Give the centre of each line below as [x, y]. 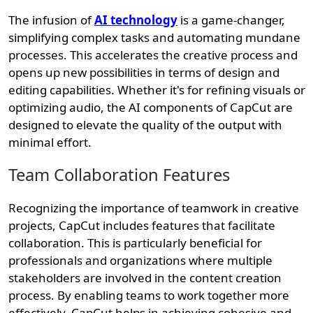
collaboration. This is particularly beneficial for [136, 243]
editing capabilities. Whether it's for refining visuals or [157, 90]
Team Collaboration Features [119, 175]
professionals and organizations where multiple [141, 261]
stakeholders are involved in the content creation [145, 278]
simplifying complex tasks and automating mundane [155, 38]
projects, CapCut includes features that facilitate [142, 226]
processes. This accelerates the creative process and [153, 55]
